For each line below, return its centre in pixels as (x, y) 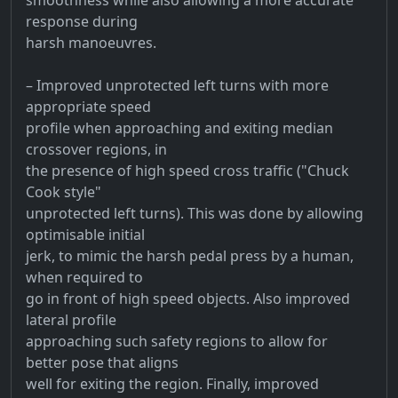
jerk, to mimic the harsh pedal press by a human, (190, 255)
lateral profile (71, 319)
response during (82, 21)
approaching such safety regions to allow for (177, 341)
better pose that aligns (102, 362)
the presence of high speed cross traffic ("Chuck (187, 170)
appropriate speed (88, 106)
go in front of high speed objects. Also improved (188, 298)
